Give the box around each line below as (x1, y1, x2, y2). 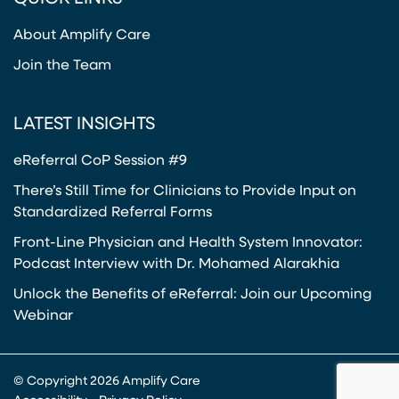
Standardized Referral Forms (13, 206, 212, 221)
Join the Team (13, 59, 111, 74)
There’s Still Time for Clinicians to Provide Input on (13, 184, 356, 199)
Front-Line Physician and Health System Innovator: (13, 236, 362, 251)
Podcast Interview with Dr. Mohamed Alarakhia (13, 257, 339, 273)
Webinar (13, 309, 73, 324)
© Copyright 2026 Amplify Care (13, 375, 200, 389)
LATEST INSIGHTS (13, 116, 155, 134)
